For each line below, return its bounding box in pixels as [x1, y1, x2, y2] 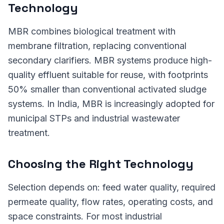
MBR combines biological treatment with [8, 26, 175, 36]
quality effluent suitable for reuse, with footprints [8, 69, 208, 80]
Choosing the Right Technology [8, 156, 193, 171]
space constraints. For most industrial [8, 211, 162, 221]
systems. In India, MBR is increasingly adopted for [8, 98, 214, 109]
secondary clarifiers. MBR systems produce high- [8, 55, 212, 65]
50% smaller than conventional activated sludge [8, 84, 206, 94]
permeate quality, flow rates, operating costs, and [8, 196, 213, 207]
